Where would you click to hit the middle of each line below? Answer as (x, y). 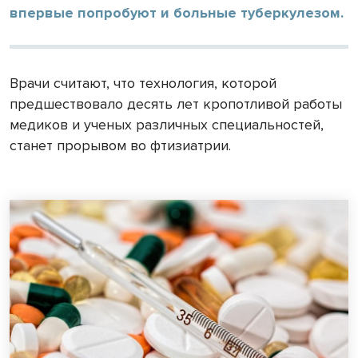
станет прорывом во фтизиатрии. (120, 145)
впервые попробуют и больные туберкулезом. (177, 12)
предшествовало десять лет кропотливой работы (176, 103)
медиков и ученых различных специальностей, (167, 124)
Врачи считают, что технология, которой (143, 83)
